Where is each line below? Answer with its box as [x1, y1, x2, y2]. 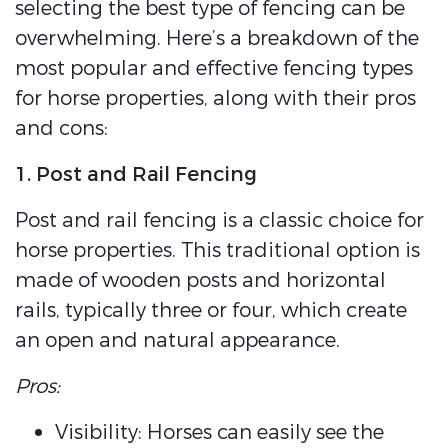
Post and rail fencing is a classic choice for [15, 207, 424, 235]
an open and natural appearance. [15, 327, 340, 355]
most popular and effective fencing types [15, 55, 413, 83]
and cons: [15, 115, 108, 143]
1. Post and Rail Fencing [15, 161, 257, 189]
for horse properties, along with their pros [15, 85, 416, 113]
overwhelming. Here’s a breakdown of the [15, 25, 419, 53]
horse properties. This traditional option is [15, 237, 420, 265]
